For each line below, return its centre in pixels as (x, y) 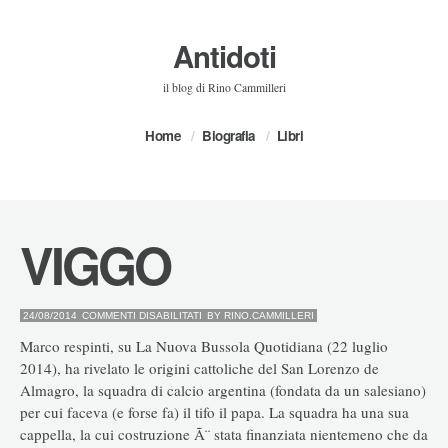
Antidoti (224, 56)
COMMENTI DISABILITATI (142, 315)
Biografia (228, 135)
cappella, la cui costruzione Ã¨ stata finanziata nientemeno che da (224, 433)
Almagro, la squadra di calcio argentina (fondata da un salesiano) (223, 389)
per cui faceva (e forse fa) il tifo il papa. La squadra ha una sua (214, 411)
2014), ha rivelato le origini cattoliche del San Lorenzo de (199, 367)
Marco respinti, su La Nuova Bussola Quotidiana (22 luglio (204, 345)
